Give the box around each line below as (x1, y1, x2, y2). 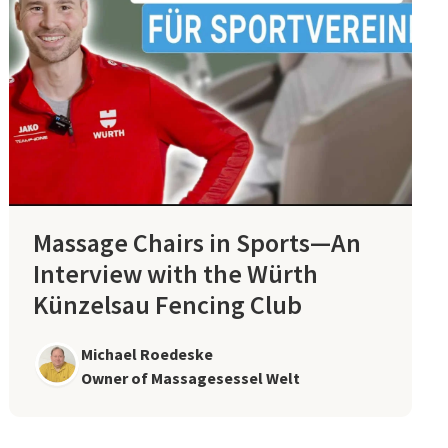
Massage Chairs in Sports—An (33, 225, 362, 259)
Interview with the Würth (33, 256, 319, 290)
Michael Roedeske (81, 343, 214, 364)
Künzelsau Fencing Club (33, 287, 303, 321)
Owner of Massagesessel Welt (81, 367, 301, 388)
